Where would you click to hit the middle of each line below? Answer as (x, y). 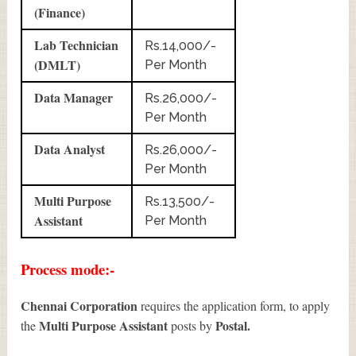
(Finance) (60, 12)
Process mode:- (68, 269)
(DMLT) (58, 64)
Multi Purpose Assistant (105, 325)
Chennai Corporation (81, 305)
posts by (192, 325)
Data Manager (74, 97)
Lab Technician (77, 44)
